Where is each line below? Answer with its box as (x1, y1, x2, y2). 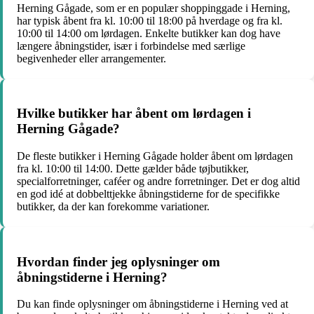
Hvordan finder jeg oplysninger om (17, 254, 220, 269)
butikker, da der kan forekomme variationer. (17, 200, 210, 212)
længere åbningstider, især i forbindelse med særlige (17, 39, 245, 52)
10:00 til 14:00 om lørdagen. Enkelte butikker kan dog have (17, 27, 280, 39)
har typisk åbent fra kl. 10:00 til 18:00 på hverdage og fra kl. (17, 14, 282, 27)
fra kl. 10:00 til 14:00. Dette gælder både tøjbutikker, (17, 162, 249, 175)
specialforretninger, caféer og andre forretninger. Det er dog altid (17, 175, 300, 187)
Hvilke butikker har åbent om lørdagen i (17, 106, 251, 121)
